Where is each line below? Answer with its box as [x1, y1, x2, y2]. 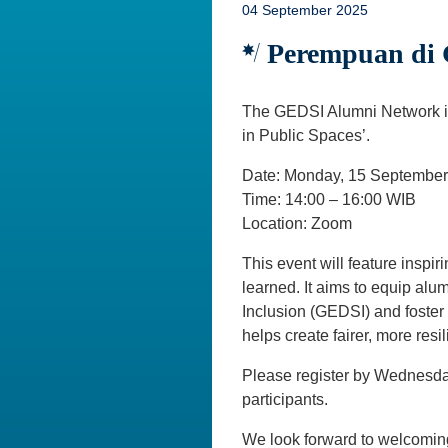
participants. [242, 391, 328, 409]
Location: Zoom [242, 215, 352, 233]
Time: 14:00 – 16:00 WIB [242, 191, 416, 209]
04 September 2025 [242, 2, 368, 19]
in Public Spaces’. [242, 127, 370, 145]
